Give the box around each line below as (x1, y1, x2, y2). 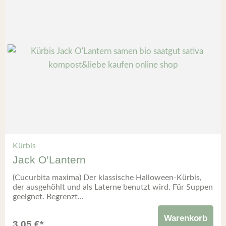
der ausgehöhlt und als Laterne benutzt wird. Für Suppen (13, 183, 213, 192)
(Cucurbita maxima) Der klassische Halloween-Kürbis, (13, 174, 202, 182)
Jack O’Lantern (13, 154, 86, 166)
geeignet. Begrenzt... (13, 193, 84, 201)
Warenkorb (164, 213, 207, 223)
